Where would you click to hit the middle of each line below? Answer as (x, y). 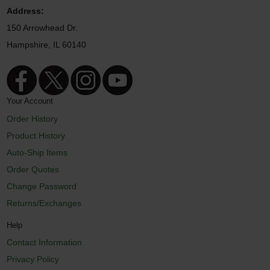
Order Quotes (33, 169)
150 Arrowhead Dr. (42, 27)
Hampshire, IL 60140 (47, 44)
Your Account (30, 101)
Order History (33, 118)
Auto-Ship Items (37, 152)
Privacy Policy (33, 259)
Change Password (42, 186)
